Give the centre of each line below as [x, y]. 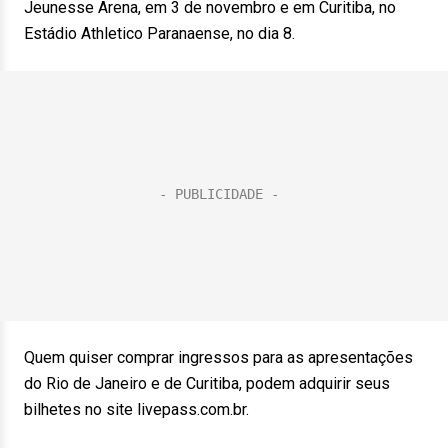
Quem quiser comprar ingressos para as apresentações [218, 357]
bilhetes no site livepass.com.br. [136, 409]
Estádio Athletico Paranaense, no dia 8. [159, 33]
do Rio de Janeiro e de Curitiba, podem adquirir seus [207, 383]
